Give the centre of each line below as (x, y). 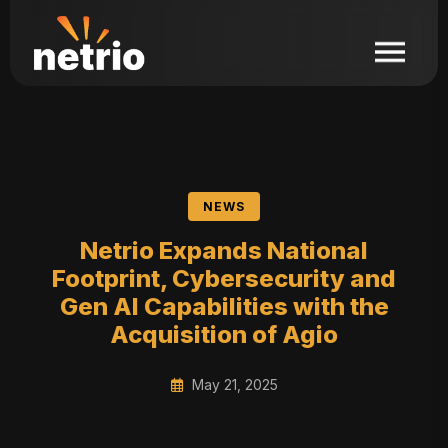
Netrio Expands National (224, 250)
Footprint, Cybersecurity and (224, 278)
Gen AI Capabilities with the (224, 306)
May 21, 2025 (232, 384)
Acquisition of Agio (224, 334)
